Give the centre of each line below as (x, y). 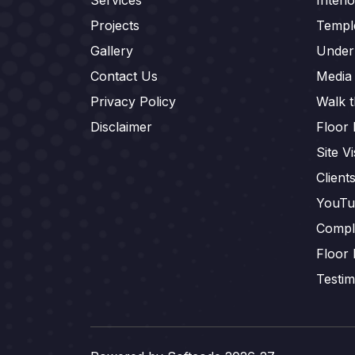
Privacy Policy (133, 101)
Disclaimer (121, 126)
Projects (115, 25)
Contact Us (124, 76)
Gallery (112, 50)
